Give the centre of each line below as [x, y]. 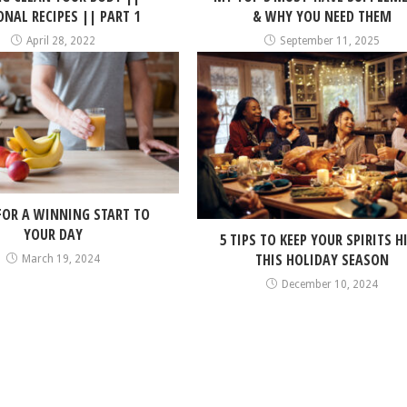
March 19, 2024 [60, 258]
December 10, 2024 [330, 285]
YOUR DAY [53, 234]
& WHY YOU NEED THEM [323, 17]
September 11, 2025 [330, 41]
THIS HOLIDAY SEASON [323, 260]
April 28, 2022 [60, 41]
